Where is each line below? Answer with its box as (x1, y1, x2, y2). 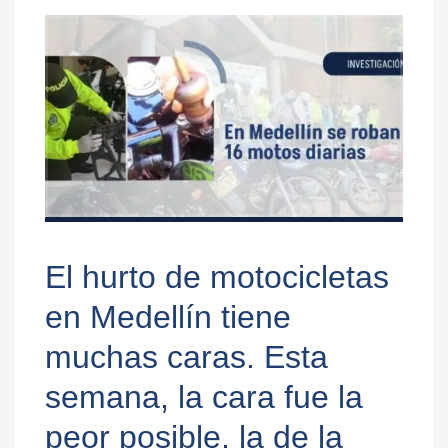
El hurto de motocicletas (45, 259, 389, 296)
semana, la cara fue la (45, 379, 363, 416)
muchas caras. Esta (45, 339, 328, 376)
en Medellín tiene (45, 299, 291, 336)
